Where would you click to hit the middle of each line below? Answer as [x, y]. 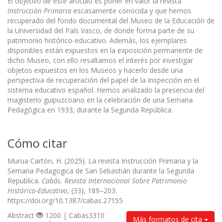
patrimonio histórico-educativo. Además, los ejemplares [97, 41]
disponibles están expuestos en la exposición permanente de [105, 51]
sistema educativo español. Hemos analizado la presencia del [106, 90]
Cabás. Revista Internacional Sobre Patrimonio [114, 181]
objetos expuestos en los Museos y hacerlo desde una [95, 70]
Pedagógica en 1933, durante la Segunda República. [90, 110]
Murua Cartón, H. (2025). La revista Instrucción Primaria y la [103, 161]
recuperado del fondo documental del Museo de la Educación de [111, 21]
